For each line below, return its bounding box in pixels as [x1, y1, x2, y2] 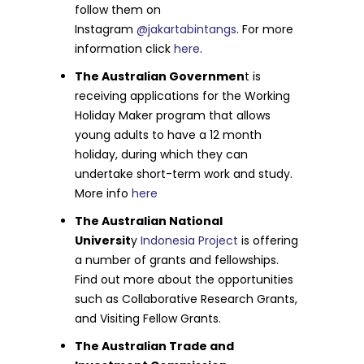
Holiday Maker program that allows [75, 107, 271, 123]
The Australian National [75, 213, 223, 229]
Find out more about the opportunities [75, 271, 294, 288]
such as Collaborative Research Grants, [75, 291, 298, 307]
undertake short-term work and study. [75, 166, 293, 182]
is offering [238, 232, 299, 249]
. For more [236, 21, 294, 37]
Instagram [75, 21, 134, 37]
